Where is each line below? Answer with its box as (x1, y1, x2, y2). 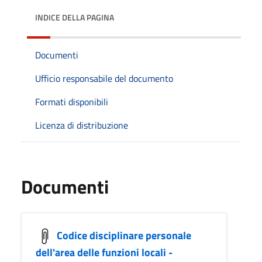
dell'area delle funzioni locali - (36, 244, 173, 260)
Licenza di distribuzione (35, 118, 128, 132)
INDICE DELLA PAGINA (35, 11, 114, 23)
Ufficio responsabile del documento (35, 71, 173, 85)
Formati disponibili (35, 94, 108, 109)
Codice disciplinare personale (57, 227, 191, 243)
